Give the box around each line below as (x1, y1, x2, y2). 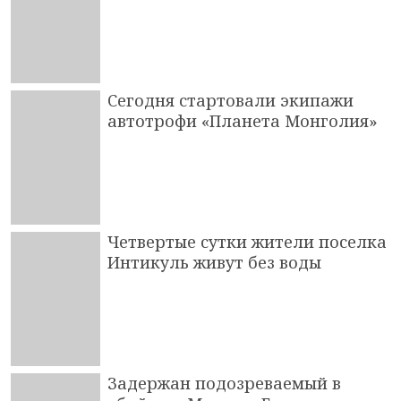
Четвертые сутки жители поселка (107, 230, 387, 252)
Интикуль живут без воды (107, 251, 321, 273)
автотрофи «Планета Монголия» (107, 109, 378, 132)
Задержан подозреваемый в (107, 371, 341, 394)
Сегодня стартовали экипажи (107, 89, 354, 111)
